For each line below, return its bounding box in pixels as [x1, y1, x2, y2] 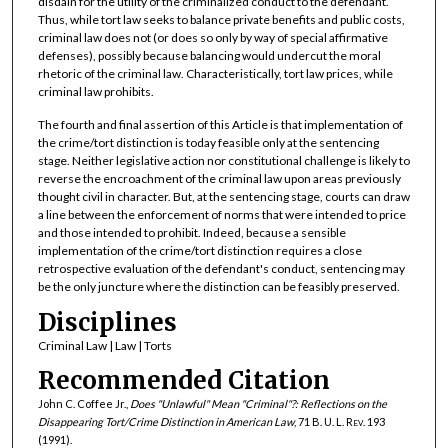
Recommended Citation [37, 365, 330, 397]
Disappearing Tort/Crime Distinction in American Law [37, 415, 294, 429]
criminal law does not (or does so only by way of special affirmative [37, 29, 388, 45]
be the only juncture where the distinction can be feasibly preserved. [37, 279, 400, 295]
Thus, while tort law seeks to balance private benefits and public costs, [37, 11, 405, 27]
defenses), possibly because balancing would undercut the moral [37, 47, 381, 63]
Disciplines [37, 306, 177, 338]
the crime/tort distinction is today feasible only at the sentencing [37, 135, 379, 151]
